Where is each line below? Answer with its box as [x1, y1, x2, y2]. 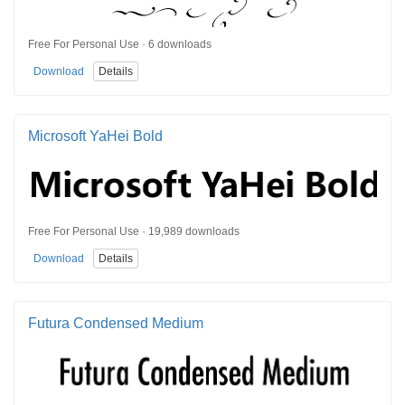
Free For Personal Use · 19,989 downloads [28, 224, 240, 238]
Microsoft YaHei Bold [28, 127, 163, 144]
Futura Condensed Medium [28, 315, 203, 331]
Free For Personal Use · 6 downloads [28, 37, 212, 51]
